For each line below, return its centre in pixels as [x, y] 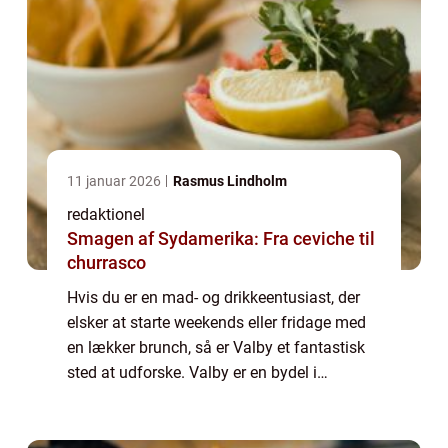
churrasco [106, 262]
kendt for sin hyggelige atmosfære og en [209, 422]
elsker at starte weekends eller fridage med [216, 322]
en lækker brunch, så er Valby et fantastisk [216, 347]
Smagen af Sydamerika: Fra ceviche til [221, 238]
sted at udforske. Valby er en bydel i [192, 372]
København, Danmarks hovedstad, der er [209, 397]
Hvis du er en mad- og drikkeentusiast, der [213, 297]
